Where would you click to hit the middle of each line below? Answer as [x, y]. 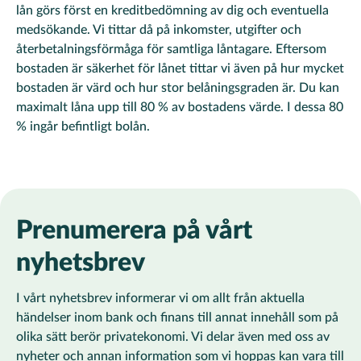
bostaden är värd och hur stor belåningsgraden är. [156, 88]
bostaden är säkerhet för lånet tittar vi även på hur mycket [180, 68]
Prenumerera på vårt [134, 230]
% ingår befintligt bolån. [83, 127]
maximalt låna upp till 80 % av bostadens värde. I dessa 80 [180, 107]
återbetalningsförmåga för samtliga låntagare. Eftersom [171, 49]
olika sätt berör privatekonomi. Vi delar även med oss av [173, 337]
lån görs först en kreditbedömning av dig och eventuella [172, 10]
